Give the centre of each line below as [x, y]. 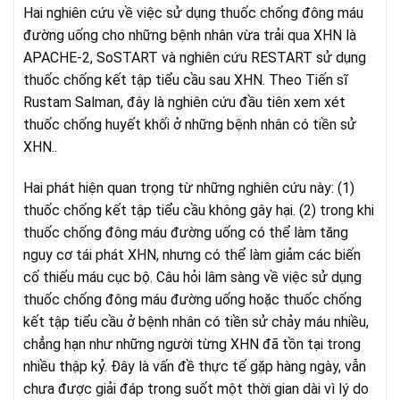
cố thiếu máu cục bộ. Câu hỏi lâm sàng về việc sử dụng [192, 278]
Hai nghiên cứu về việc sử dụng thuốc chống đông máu [193, 13]
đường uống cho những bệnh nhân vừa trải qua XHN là [190, 36]
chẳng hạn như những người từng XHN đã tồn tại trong [192, 345]
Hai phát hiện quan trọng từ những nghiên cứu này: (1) [189, 188]
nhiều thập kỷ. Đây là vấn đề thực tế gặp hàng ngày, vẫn [195, 367]
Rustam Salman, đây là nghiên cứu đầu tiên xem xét [184, 103]
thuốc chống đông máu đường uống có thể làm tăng [186, 233]
